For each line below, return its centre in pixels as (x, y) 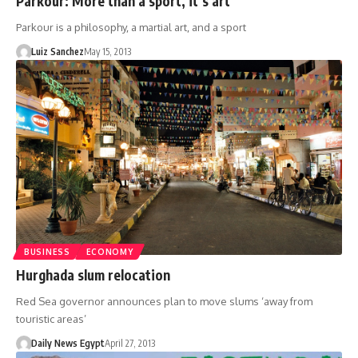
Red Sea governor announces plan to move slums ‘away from (164, 302)
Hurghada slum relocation (93, 275)
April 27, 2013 (129, 344)
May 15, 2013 (107, 51)
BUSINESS (47, 252)
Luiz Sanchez (57, 51)
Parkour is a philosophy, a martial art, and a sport (131, 27)
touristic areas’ (51, 319)
